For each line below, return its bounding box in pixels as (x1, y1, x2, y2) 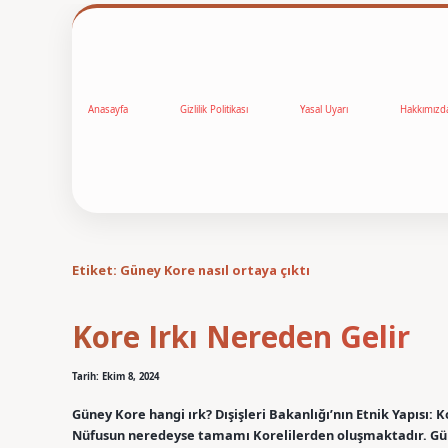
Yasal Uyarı (300, 103, 348, 117)
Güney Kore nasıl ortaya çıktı (120, 260, 310, 279)
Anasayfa (88, 103, 128, 117)
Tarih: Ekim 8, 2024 (72, 370, 159, 384)
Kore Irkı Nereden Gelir (72, 316, 410, 358)
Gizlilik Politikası (180, 103, 248, 117)
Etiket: (72, 260, 120, 279)
